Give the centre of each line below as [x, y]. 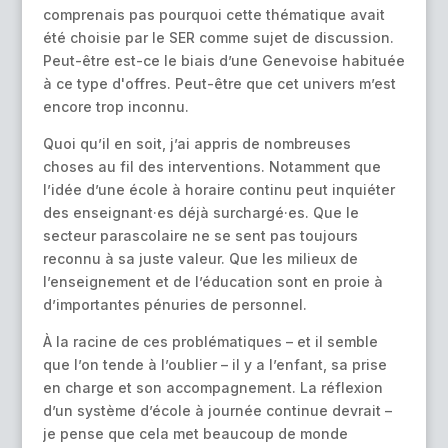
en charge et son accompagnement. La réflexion [212, 388]
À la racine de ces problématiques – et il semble [210, 342]
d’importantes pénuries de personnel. [174, 305]
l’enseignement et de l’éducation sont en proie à [212, 282]
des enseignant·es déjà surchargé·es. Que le [200, 213]
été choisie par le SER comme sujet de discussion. [218, 38]
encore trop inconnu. [115, 107]
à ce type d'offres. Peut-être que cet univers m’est [219, 84]
